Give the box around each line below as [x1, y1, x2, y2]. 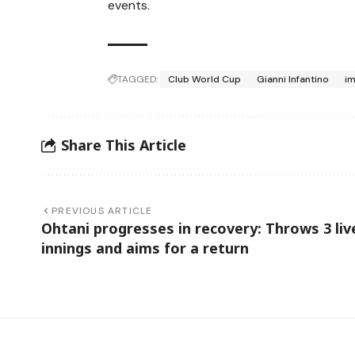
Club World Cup [168, 72, 242, 86]
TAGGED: [117, 72, 158, 86]
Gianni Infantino [257, 72, 330, 86]
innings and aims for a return [41, 238, 249, 258]
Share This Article [61, 136, 186, 155]
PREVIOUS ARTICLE [52, 204, 153, 217]
